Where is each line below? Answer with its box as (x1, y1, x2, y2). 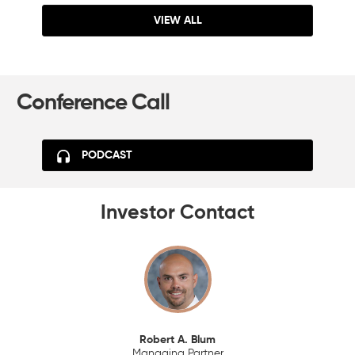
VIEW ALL (153, 14, 202, 26)
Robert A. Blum (139, 334, 216, 346)
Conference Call (17, 92, 170, 115)
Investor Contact (100, 204, 255, 224)
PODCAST (81, 149, 132, 161)
